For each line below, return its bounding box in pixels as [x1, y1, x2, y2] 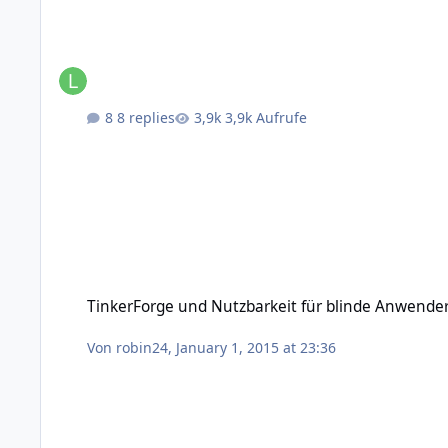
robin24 [116, 338, 169, 358]
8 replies [117, 107, 176, 127]
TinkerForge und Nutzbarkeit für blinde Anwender [40, 279, 378, 299]
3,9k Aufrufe [225, 107, 308, 127]
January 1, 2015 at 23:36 [176, 338, 337, 358]
